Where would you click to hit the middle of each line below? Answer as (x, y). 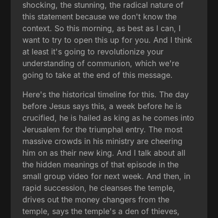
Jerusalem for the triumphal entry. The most (103, 129)
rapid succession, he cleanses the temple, (99, 188)
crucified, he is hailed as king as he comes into (109, 118)
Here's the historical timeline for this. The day (106, 94)
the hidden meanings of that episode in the (101, 164)
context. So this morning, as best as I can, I (102, 28)
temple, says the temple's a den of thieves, (101, 211)
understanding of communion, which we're (101, 63)
